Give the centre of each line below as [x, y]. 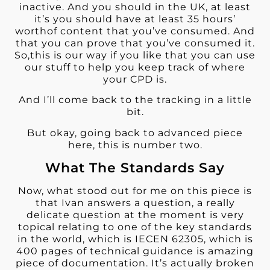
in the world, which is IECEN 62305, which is [135, 239]
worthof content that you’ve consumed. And [135, 31]
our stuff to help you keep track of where [135, 67]
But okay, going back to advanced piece [135, 133]
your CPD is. [135, 79]
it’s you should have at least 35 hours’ [135, 19]
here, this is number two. [135, 145]
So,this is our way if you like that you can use [135, 55]
